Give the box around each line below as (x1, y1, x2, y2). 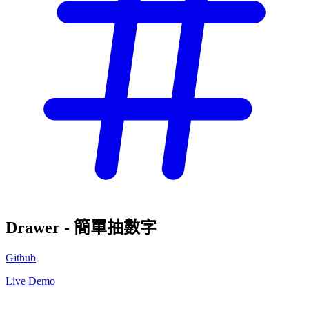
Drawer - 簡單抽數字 (6, 218, 157, 237)
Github (6, 251, 36, 263)
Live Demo (6, 275, 55, 287)
